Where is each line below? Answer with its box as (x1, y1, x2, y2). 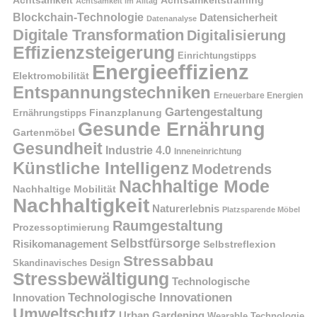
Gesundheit (13, 139, 103, 158)
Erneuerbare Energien (214, 90, 303, 100)
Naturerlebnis (152, 202, 219, 214)
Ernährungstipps (13, 107, 86, 118)
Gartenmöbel (13, 126, 75, 138)
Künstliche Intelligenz (13, 158, 189, 178)
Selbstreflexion (203, 238, 276, 250)
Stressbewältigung (13, 268, 169, 289)
